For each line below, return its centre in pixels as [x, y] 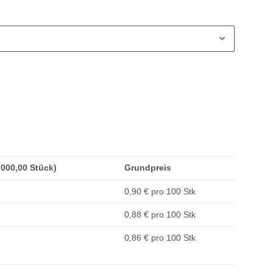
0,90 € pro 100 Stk [160, 192]
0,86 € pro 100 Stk [160, 238]
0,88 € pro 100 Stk [160, 215]
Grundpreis [148, 168]
